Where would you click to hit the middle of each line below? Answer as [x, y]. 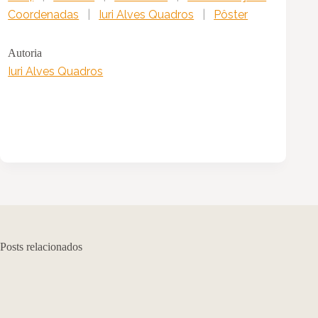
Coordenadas [44, 14]
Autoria [25, 53]
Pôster [231, 14]
